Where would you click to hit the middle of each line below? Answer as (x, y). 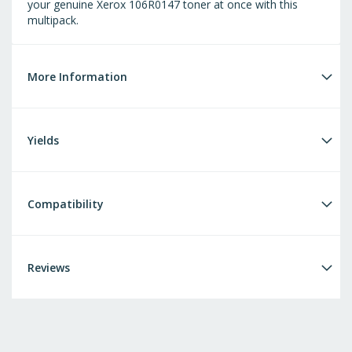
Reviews (49, 268)
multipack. (53, 20)
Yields (43, 141)
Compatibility (66, 204)
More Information (77, 77)
